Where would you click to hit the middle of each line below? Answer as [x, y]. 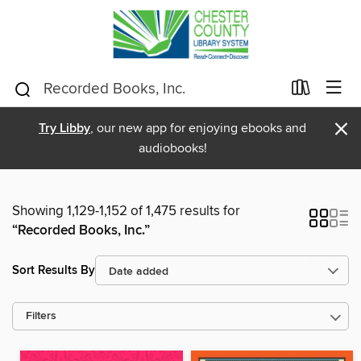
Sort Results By [54, 270]
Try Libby [64, 129]
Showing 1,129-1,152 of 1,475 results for [126, 211]
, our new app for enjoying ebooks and [198, 128]
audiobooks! [172, 148]
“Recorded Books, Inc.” [81, 230]
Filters [41, 316]
